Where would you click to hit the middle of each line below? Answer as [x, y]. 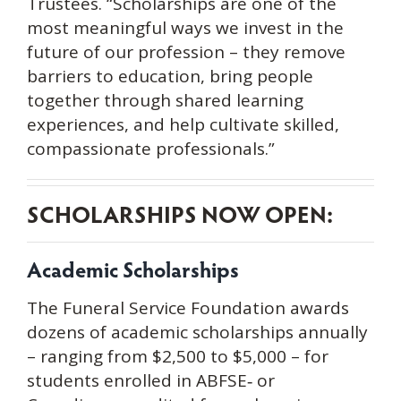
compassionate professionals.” [150, 149]
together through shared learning [165, 100]
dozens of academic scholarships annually [197, 332]
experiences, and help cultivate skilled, [183, 124]
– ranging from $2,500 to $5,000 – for [177, 356]
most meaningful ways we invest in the [185, 28]
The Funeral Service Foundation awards [188, 308]
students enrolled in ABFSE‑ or [150, 380]
